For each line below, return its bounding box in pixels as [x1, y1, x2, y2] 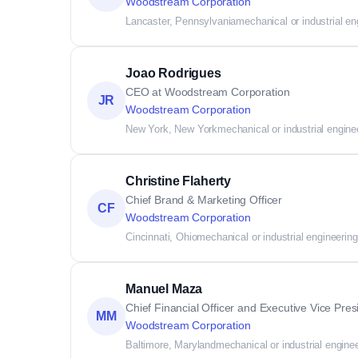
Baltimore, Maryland [125, 339, 216, 351]
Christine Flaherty [125, 174, 232, 188]
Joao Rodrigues [125, 66, 221, 80]
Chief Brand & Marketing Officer [125, 193, 283, 206]
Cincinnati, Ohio [125, 231, 197, 243]
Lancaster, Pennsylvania [125, 15, 237, 27]
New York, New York [125, 123, 218, 135]
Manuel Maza [125, 282, 203, 296]
